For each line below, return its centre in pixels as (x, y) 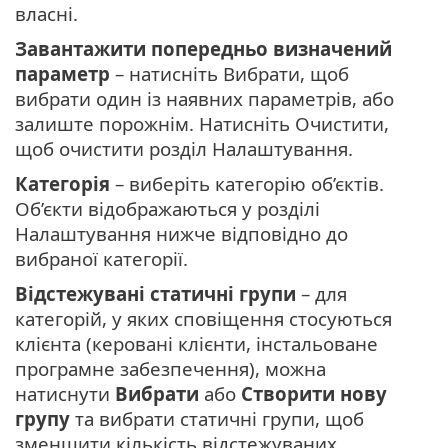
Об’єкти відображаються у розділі (167, 208)
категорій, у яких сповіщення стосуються (203, 318)
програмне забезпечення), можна (170, 368)
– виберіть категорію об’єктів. (247, 183)
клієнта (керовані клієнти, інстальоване (196, 343)
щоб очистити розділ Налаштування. (184, 148)
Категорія (62, 183)
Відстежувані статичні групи (155, 293)
